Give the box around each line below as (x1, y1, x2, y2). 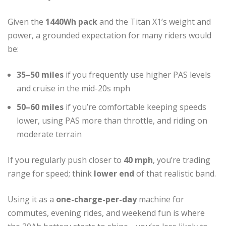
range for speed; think (8, 167, 94, 179)
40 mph (124, 154, 153, 165)
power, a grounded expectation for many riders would (8, 29, 211, 41)
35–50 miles (17, 69, 64, 80)
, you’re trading (153, 154, 210, 165)
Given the (8, 16, 45, 27)
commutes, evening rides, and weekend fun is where (8, 207, 205, 218)
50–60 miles (17, 101, 64, 112)
